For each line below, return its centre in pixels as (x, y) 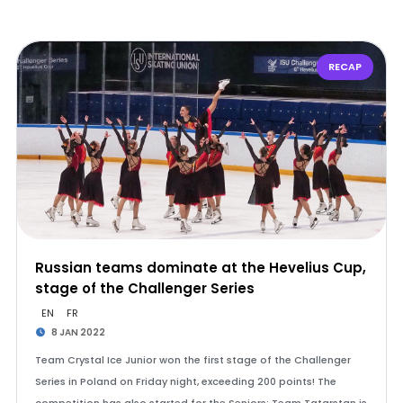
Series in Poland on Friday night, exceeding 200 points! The (185, 381)
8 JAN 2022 (78, 332)
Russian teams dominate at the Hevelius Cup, (200, 268)
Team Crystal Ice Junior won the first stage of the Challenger (193, 360)
